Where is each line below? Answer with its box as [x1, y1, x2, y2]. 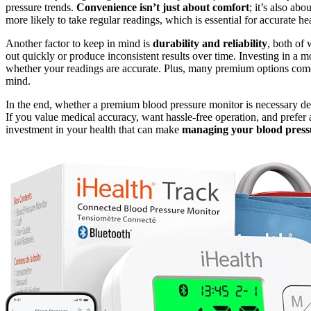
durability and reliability [153, 37, 267, 50]
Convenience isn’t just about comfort [76, 1, 249, 14]
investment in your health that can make [6, 124, 182, 136]
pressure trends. [6, 1, 76, 14]
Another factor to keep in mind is [6, 37, 153, 50]
